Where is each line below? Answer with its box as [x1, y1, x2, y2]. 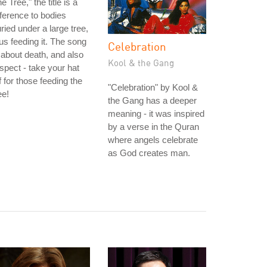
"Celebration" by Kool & [108, 82, 198, 92]
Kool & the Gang [108, 57, 174, 68]
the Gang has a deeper [108, 95, 197, 105]
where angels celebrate [108, 135, 198, 145]
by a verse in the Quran [108, 122, 199, 132]
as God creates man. [108, 148, 190, 158]
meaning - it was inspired [108, 108, 204, 119]
